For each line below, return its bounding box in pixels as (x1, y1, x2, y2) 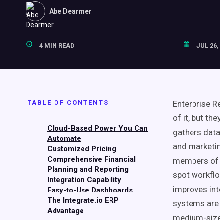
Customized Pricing (47, 144, 116, 153)
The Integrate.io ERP (47, 196, 119, 205)
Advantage (47, 206, 84, 215)
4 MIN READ (38, 42, 75, 49)
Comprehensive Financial (47, 155, 136, 164)
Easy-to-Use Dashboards (47, 186, 133, 194)
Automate (47, 134, 81, 143)
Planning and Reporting (47, 165, 129, 174)
